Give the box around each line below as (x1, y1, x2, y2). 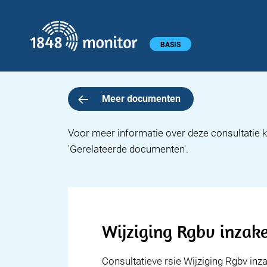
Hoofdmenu (7, 36, 60, 49)
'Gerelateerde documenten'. (68, 143, 188, 155)
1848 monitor (149, 21, 206, 33)
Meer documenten (101, 93, 181, 104)
